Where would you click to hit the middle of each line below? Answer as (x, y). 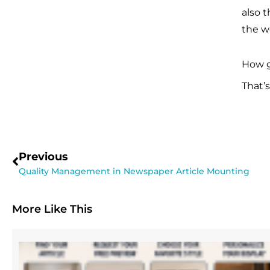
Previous (43, 157)
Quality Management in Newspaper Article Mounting (134, 171)
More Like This (52, 209)
